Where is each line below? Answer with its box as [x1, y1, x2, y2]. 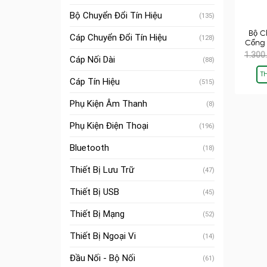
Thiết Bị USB [70, 187, 119, 197]
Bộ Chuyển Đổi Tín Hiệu [70, 10, 162, 21]
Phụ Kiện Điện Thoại [70, 120, 148, 131]
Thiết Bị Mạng [70, 209, 125, 219]
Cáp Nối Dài [70, 54, 115, 65]
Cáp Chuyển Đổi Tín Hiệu [70, 32, 167, 43]
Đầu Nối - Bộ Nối [70, 253, 135, 263]
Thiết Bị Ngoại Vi [70, 231, 136, 241]
